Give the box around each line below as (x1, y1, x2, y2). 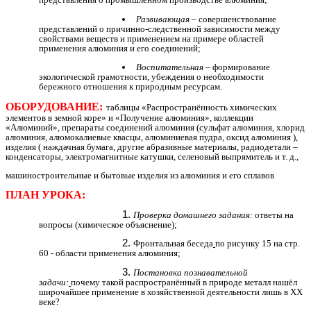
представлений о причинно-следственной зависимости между (39, 23, 280, 34)
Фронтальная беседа (133, 238, 213, 249)
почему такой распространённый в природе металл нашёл (71, 276, 297, 287)
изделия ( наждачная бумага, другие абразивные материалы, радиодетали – (6, 142, 298, 153)
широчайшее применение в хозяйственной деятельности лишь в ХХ (39, 286, 303, 297)
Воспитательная (135, 61, 205, 72)
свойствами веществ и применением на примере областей (39, 33, 264, 44)
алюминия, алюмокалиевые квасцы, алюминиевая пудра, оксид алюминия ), (6, 132, 298, 143)
